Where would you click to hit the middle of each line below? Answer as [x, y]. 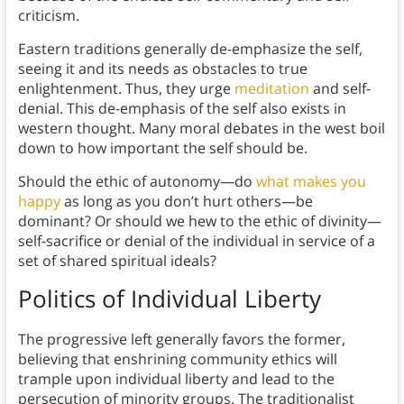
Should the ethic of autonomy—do [137, 181]
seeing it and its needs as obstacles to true [162, 68]
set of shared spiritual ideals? [117, 260]
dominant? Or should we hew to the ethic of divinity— [199, 220]
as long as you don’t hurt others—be [186, 201]
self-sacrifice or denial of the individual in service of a [196, 240]
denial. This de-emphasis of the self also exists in [182, 108]
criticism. [48, 15]
